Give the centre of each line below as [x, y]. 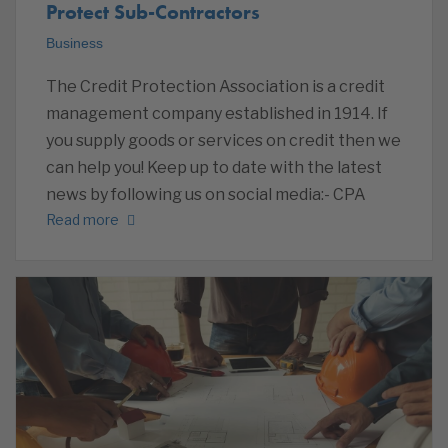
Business [74, 43]
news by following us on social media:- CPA [206, 195]
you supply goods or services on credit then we [223, 141]
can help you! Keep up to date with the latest [214, 168]
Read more [82, 219]
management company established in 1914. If [217, 114]
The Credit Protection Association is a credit [215, 87]
